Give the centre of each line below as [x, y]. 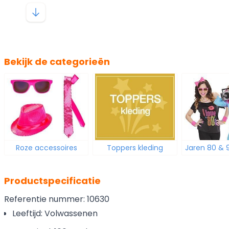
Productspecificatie [52, 180]
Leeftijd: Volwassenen [55, 213]
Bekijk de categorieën [57, 62]
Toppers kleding [135, 147]
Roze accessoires [46, 147]
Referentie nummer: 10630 [57, 199]
